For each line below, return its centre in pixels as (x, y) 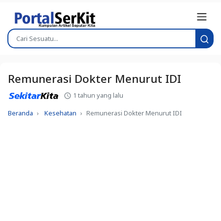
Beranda (20, 113)
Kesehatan (60, 113)
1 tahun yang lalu (98, 95)
